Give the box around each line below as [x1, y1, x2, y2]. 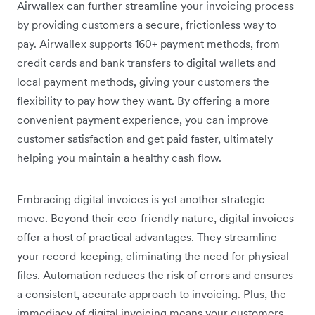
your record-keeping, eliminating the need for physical [17, 249, 289, 264]
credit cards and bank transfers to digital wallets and [17, 56, 276, 70]
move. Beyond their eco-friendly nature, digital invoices [17, 211, 294, 226]
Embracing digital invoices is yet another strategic [17, 192, 265, 207]
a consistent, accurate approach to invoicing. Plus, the [17, 287, 286, 302]
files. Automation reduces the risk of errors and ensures [17, 268, 293, 283]
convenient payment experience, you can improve [17, 112, 269, 127]
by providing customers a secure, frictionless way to [17, 18, 276, 32]
